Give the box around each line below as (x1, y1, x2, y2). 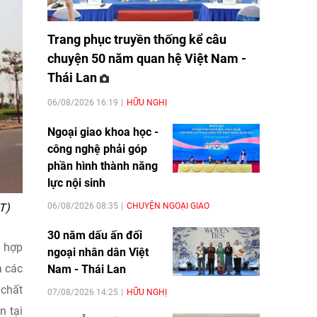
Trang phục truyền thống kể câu (47, 31, 226, 47)
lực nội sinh (47, 175, 105, 190)
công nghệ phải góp (47, 142, 147, 156)
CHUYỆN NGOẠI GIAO (127, 200, 209, 211)
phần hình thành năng (47, 158, 158, 173)
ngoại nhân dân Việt (47, 245, 149, 259)
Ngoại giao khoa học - (47, 125, 158, 139)
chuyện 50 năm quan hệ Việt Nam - (47, 50, 246, 66)
